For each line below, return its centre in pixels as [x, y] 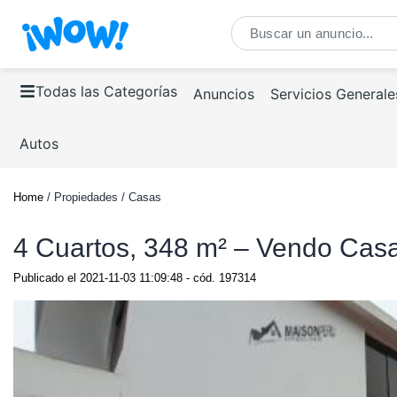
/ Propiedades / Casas [102, 197]
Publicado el [47, 278]
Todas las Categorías [106, 91]
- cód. [201, 278]
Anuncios [224, 94]
